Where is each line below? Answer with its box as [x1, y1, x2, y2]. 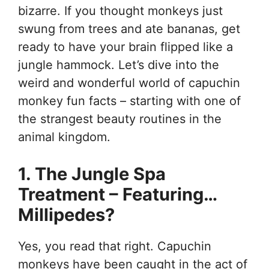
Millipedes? [18, 204, 115, 225]
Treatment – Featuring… [18, 183, 217, 205]
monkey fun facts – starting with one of [18, 93, 241, 108]
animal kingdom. [18, 129, 110, 144]
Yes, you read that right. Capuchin [18, 238, 211, 253]
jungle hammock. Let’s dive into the [18, 57, 219, 72]
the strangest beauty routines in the [18, 111, 222, 126]
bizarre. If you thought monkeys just [18, 3, 223, 18]
